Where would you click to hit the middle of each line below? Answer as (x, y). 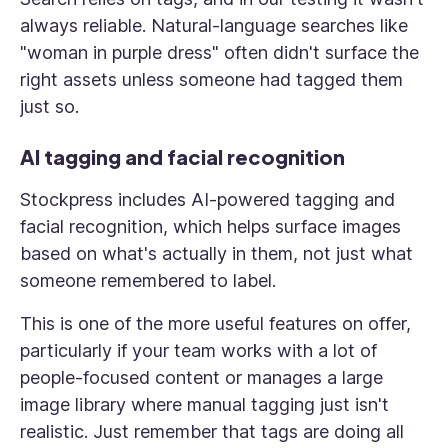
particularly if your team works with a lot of (198, 350)
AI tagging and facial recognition (182, 156)
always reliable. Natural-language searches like (214, 25)
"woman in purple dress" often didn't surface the (219, 52)
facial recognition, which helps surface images (210, 226)
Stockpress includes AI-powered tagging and (207, 199)
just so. (49, 106)
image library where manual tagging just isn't (204, 404)
